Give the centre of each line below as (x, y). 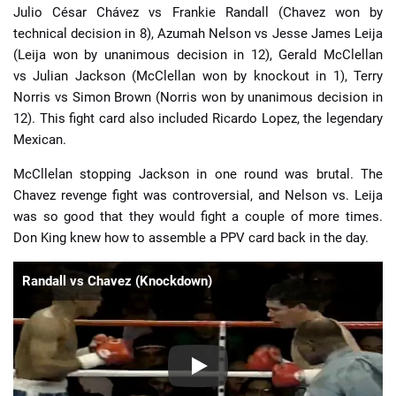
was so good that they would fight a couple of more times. (198, 217)
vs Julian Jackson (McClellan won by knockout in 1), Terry (198, 76)
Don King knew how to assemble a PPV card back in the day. (191, 238)
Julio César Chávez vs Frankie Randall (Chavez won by (198, 13)
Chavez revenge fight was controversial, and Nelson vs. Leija (198, 196)
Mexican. (40, 140)
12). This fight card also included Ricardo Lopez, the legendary (198, 119)
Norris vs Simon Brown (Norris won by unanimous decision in (198, 98)
